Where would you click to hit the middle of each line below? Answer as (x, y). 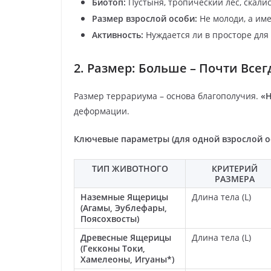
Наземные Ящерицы (124, 197)
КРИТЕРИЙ (234, 169)
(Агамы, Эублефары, (124, 208)
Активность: (118, 35)
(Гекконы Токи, (113, 249)
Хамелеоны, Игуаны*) (127, 260)
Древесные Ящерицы (126, 238)
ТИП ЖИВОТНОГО (130, 169)
